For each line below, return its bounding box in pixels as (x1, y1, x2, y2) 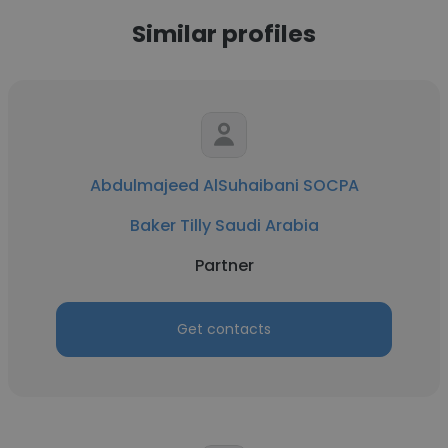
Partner (194, 254, 254, 277)
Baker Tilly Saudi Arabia (129, 214, 319, 237)
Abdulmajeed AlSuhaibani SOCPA (89, 174, 359, 197)
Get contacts (177, 319, 271, 339)
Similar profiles (132, 17, 316, 50)
